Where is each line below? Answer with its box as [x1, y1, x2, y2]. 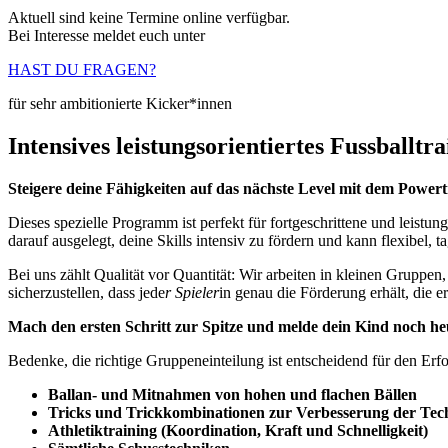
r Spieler [165, 284, 219, 302]
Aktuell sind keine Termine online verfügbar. [8, 9, 290, 27]
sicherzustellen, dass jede [8, 284, 165, 302]
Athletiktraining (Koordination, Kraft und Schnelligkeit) [48, 422, 428, 440]
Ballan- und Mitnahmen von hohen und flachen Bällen [48, 386, 417, 404]
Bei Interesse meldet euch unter [8, 27, 205, 45]
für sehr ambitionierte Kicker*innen [8, 95, 232, 113]
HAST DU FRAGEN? [8, 61, 156, 79]
